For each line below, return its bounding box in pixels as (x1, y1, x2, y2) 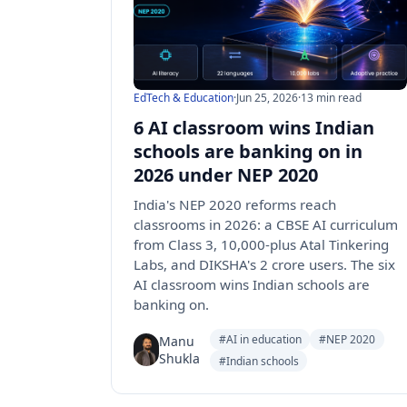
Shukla (159, 350, 200, 368)
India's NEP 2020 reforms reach (134, 195, 336, 213)
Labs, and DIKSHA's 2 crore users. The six (134, 255, 395, 273)
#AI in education (218, 332, 302, 348)
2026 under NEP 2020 (134, 163, 318, 187)
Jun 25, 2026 (236, 90, 298, 105)
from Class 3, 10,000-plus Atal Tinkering (134, 235, 389, 253)
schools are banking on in (134, 139, 362, 164)
